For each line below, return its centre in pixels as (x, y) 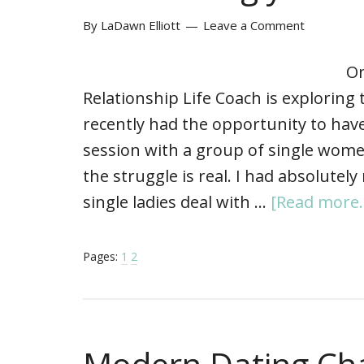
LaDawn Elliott (141, 25)
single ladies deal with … (177, 201)
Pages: (102, 256)
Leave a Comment (254, 25)
